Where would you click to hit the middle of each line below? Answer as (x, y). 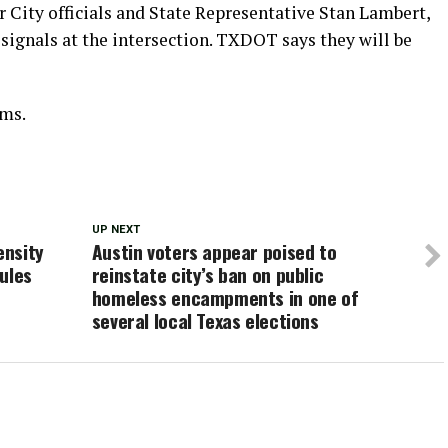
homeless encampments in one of (225, 298)
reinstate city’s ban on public (207, 275)
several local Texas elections (205, 321)
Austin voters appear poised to (214, 252)
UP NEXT (115, 230)
